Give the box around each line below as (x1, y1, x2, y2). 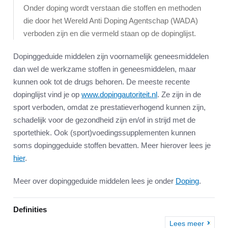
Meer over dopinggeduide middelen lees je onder (13, 177, 176, 186)
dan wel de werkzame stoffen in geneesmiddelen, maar (13, 65, 196, 74)
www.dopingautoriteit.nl (81, 90, 157, 99)
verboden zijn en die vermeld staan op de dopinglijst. (23, 29, 196, 38)
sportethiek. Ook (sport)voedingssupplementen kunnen (13, 128, 195, 137)
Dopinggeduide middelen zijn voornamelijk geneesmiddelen (13, 52, 209, 61)
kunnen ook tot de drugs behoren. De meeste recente (13, 77, 190, 87)
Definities (13, 205, 47, 214)
